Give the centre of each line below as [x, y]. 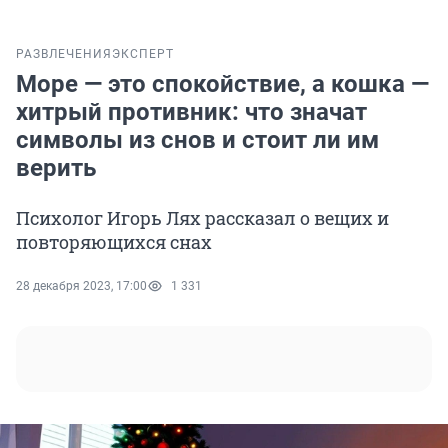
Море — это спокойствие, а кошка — [222, 84]
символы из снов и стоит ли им [197, 140]
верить [56, 168]
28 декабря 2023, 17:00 [81, 286]
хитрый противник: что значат [191, 112]
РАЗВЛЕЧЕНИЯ [64, 54]
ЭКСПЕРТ [143, 54]
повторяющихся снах [114, 242]
